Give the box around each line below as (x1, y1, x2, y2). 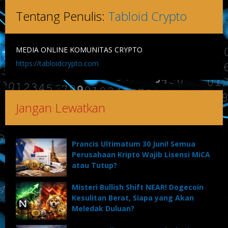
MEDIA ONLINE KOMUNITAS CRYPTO (16, 44, 142, 54)
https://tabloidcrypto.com (16, 58, 99, 68)
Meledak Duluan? (72, 203, 134, 213)
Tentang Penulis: (16, 7, 108, 24)
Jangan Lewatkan (16, 99, 105, 116)
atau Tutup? (72, 160, 117, 170)
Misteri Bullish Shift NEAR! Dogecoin (72, 182, 204, 192)
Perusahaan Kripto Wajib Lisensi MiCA (72, 149, 210, 159)
